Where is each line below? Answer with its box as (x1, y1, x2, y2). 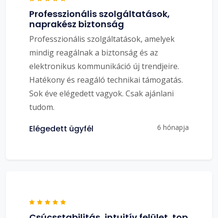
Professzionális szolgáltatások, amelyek (29, 33, 175, 44)
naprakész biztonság (29, 18, 124, 30)
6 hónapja (157, 122, 189, 132)
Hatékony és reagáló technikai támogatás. (29, 74, 183, 85)
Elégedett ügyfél (29, 123, 93, 134)
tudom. (29, 101, 54, 112)
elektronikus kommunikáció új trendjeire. (29, 60, 179, 72)
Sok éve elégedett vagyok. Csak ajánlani (29, 88, 174, 99)
